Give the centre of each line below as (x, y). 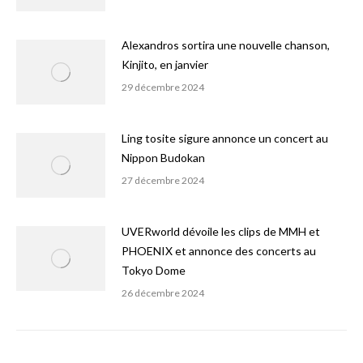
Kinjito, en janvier (165, 64)
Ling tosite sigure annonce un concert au (225, 138)
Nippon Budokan (163, 158)
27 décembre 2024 (163, 180)
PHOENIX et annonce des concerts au (219, 251)
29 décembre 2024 (163, 87)
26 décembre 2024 (163, 293)
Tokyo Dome (154, 270)
